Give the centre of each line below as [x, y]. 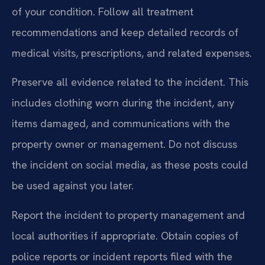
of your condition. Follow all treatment [103, 12]
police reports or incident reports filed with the [122, 256]
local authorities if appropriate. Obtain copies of [125, 235]
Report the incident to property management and [128, 215]
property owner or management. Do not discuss [125, 144]
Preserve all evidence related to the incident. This [130, 82]
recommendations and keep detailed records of [125, 33]
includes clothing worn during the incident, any [123, 103]
